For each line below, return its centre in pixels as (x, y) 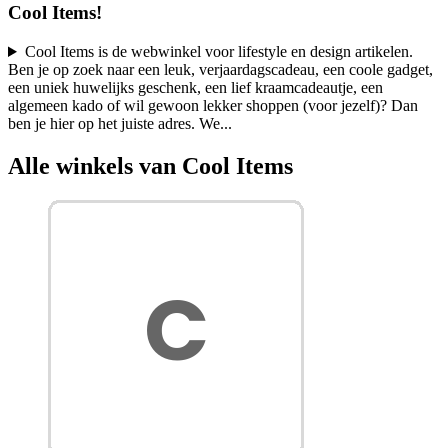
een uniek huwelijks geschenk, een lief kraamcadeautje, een (195, 88)
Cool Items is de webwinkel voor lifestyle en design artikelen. (218, 52)
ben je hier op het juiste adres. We (114, 124)
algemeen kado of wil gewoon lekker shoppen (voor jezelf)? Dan (213, 106)
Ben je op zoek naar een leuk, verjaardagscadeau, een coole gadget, (220, 70)
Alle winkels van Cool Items (150, 165)
